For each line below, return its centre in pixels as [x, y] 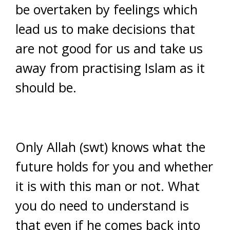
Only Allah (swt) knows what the [110, 147]
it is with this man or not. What [108, 186]
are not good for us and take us [109, 48]
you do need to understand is [102, 205]
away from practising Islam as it [110, 68]
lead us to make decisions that [105, 29]
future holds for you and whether [114, 166]
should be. [46, 87]
